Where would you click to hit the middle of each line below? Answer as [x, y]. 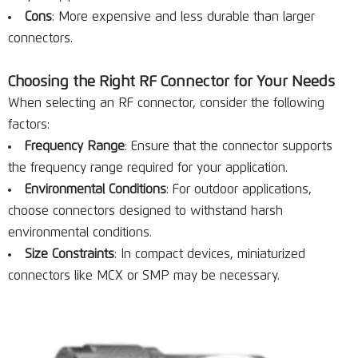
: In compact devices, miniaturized [210, 254]
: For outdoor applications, [239, 189]
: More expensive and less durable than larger [183, 17]
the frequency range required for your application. [148, 168]
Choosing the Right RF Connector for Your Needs [171, 82]
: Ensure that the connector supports [229, 146]
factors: [29, 125]
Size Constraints [70, 254]
